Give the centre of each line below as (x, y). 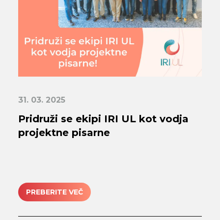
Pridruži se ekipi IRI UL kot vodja (104, 119)
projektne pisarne (64, 133)
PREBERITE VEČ (55, 192)
